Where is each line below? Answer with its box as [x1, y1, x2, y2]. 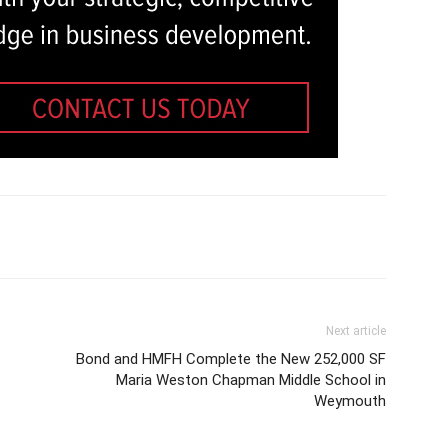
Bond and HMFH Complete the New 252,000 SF [76, 350, 386, 368]
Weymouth [314, 392, 386, 410]
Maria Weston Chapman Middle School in [116, 371, 386, 389]
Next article [326, 324, 386, 338]
